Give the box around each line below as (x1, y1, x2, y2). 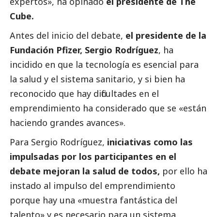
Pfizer (56, 44, 80, 56)
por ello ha (162, 165, 207, 177)
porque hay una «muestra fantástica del (10, 194, 177, 206)
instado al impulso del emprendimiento (10, 180, 175, 192)
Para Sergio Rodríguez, (10, 136, 107, 148)
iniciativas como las (107, 136, 193, 148)
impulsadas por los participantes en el (10, 151, 176, 163)
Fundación (10, 44, 56, 56)
